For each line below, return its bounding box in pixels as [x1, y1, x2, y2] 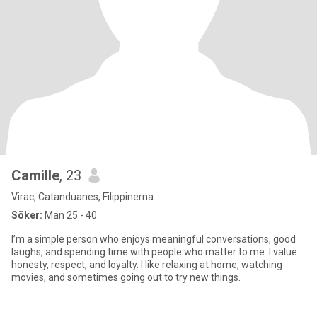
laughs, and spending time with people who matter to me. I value [11, 246, 297, 258]
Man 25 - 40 [42, 209, 97, 221]
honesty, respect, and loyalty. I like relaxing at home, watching [11, 259, 282, 270]
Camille [11, 167, 59, 184]
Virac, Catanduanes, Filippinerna [11, 191, 154, 202]
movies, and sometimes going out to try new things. [11, 272, 241, 283]
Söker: [11, 209, 42, 221]
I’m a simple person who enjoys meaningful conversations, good [11, 234, 296, 245]
